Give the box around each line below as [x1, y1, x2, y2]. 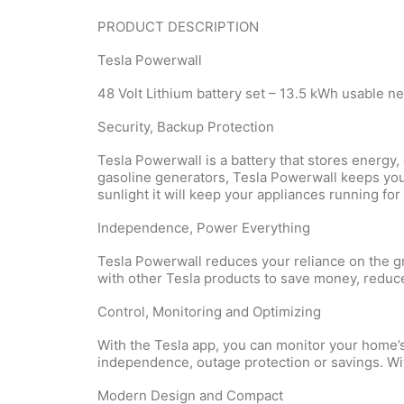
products [204, 270, 261, 287]
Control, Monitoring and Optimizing [97, 303, 321, 320]
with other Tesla [97, 270, 204, 287]
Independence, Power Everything [97, 219, 310, 236]
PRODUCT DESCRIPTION [97, 18, 259, 35]
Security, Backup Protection [97, 118, 274, 135]
